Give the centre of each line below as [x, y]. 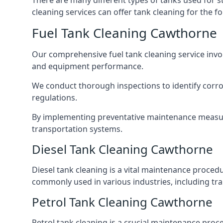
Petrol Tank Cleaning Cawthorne [122, 202]
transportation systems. [77, 129]
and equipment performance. [88, 66]
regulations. [55, 98]
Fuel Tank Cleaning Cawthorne [124, 33]
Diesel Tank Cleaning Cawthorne [122, 149]
